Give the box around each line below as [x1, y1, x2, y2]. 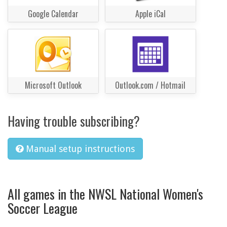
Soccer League [8, 198, 78, 218]
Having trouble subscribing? [8, 111, 140, 131]
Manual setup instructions [26, 143, 135, 155]
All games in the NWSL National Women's [8, 183, 203, 204]
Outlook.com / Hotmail [115, 79, 186, 92]
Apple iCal [135, 8, 166, 20]
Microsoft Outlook [25, 79, 82, 92]
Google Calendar [28, 8, 79, 20]
